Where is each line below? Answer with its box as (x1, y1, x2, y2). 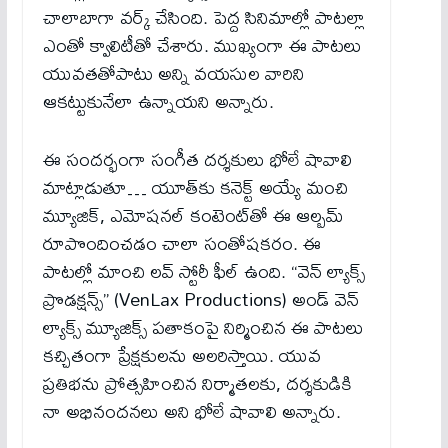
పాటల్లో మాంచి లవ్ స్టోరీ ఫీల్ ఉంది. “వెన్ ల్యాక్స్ (42, 253, 365, 291)
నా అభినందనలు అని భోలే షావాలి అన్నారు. (42, 393, 341, 431)
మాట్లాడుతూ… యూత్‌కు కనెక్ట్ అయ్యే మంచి (42, 169, 348, 207)
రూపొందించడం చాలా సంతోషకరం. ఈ (42, 225, 321, 263)
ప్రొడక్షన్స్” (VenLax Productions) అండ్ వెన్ (42, 281, 359, 319)
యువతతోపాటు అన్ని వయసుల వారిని (42, 55, 305, 93)
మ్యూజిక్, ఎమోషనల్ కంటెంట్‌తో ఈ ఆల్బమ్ (42, 197, 344, 235)
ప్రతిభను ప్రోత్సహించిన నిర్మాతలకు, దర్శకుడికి (42, 365, 352, 403)
